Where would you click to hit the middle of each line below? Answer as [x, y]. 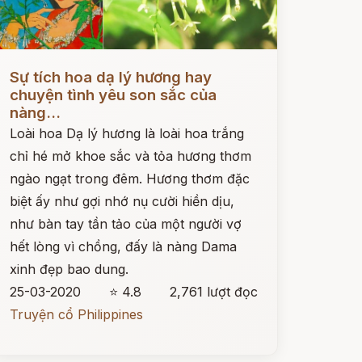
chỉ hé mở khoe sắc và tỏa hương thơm [130, 156]
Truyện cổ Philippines [76, 314]
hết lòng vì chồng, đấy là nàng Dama [123, 246]
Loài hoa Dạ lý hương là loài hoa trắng [126, 133]
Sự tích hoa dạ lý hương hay [110, 77]
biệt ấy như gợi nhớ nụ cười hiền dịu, [122, 201]
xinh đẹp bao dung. [69, 269]
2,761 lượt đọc [213, 292]
